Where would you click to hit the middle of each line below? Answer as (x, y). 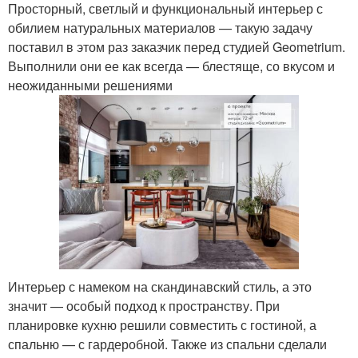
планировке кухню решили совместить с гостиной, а (162, 324)
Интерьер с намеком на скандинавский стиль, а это (160, 286)
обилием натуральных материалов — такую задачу (160, 27)
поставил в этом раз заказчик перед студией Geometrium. (177, 46)
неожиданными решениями (90, 85)
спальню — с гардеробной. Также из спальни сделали (167, 344)
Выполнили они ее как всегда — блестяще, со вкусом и (171, 66)
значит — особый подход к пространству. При (144, 305)
